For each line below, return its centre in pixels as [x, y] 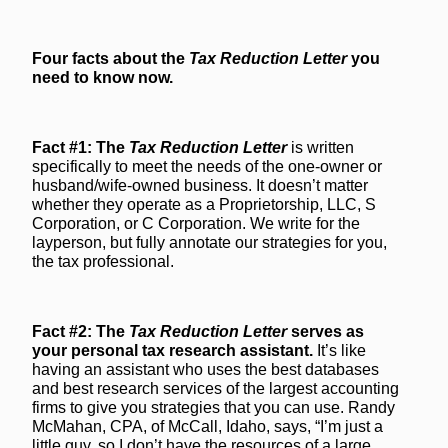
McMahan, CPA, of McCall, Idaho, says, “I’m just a [207, 426]
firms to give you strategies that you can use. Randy [213, 407]
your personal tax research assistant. [174, 350]
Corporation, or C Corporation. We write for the [196, 223]
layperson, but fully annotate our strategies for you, [209, 242]
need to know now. [102, 77]
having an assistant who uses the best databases [205, 369]
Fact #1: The [80, 147]
